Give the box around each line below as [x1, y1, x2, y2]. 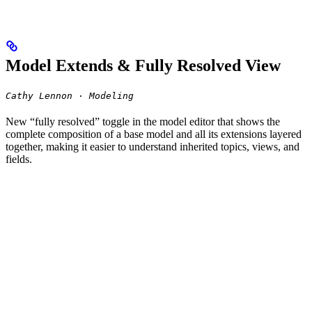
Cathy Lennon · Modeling [6, 91, 134, 102]
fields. [6, 153, 32, 166]
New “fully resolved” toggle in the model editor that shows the [6, 116, 280, 128]
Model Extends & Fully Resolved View [6, 56, 281, 75]
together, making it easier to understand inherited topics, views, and [6, 141, 299, 153]
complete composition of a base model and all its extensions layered [6, 128, 302, 141]
